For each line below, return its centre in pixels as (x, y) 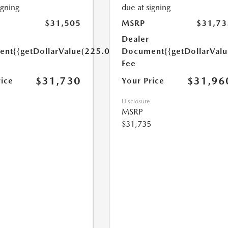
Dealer (136, 39)
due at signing (146, 7)
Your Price (143, 81)
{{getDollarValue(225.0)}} (66, 51)
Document (143, 51)
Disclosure (136, 101)
